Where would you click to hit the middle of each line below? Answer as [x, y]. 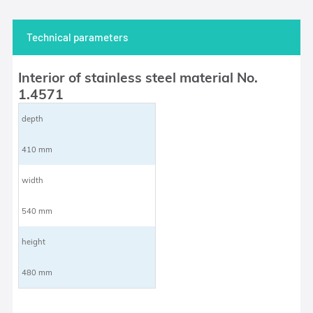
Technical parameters [77, 37]
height [34, 241]
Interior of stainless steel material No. [138, 77]
